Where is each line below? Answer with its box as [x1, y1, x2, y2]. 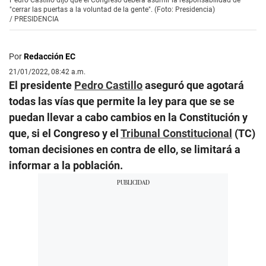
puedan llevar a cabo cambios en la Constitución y [9, 110, 248, 123]
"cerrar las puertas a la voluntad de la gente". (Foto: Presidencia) [9, 5, 215, 14]
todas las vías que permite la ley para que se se [9, 94, 235, 107]
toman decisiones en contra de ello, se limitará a [9, 142, 240, 156]
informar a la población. [9, 159, 123, 172]
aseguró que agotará [142, 78, 244, 91]
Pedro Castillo [74, 78, 142, 91]
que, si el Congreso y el [9, 126, 121, 140]
